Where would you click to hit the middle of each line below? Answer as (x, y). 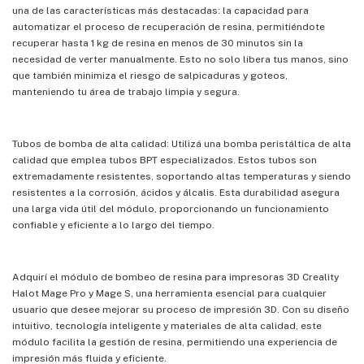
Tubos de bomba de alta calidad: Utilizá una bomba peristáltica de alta (182, 144)
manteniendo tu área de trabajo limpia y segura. (126, 92)
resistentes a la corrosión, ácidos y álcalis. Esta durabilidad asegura (176, 193)
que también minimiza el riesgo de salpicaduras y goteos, (150, 76)
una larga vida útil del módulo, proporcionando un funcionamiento (171, 209)
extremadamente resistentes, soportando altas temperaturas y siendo (182, 177)
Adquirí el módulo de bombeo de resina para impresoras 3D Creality (175, 277)
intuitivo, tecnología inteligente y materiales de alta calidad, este (167, 326)
